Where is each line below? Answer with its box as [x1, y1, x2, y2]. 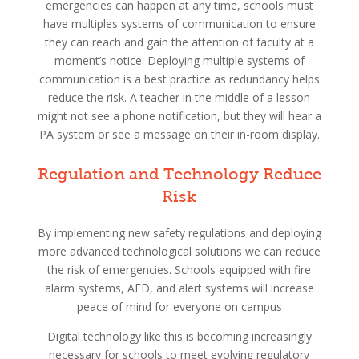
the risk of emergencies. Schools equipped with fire [47, 261, 312, 277]
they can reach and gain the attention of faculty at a [44, 34, 314, 50]
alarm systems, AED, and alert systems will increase [44, 280, 314, 296]
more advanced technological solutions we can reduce [38, 243, 321, 259]
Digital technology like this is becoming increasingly [46, 328, 312, 344]
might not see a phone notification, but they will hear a [37, 107, 321, 123]
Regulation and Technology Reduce [37, 164, 321, 183]
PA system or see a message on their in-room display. [38, 126, 320, 142]
